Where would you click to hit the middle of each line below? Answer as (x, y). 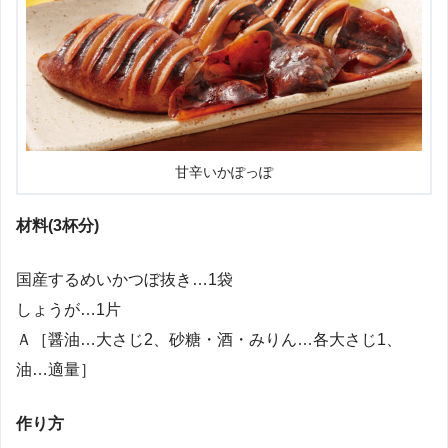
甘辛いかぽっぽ (224, 173)
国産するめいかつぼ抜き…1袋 (124, 280)
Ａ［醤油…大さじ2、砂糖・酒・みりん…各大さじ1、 (209, 340)
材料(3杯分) (57, 226)
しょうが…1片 (68, 310)
